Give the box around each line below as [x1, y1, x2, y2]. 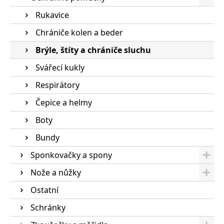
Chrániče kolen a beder [35, 27, 123, 38]
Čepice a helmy [35, 97, 92, 108]
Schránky [30, 202, 65, 213]
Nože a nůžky [30, 167, 81, 178]
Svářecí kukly [35, 62, 84, 73]
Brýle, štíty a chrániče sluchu [35, 44, 151, 55]
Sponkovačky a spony [30, 149, 112, 160]
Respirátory [35, 79, 79, 90]
